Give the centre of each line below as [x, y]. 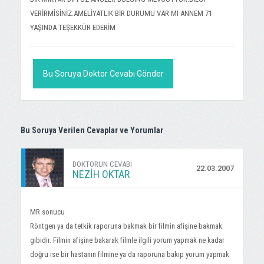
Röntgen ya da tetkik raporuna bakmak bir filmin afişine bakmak [126, 226]
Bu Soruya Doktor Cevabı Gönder [103, 74]
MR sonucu [47, 212]
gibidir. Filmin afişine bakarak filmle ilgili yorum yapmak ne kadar [127, 240]
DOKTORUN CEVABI [102, 164]
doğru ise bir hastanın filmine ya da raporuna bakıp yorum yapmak [130, 254]
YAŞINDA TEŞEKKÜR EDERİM [73, 27]
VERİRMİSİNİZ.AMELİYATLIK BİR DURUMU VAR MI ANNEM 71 [121, 13]
